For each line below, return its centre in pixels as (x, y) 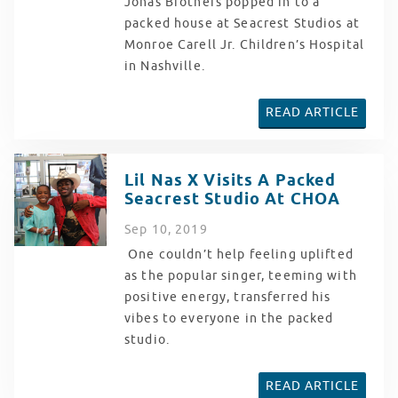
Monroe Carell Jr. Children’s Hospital (245, 45)
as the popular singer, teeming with (241, 276)
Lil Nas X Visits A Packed (231, 181)
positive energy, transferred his (228, 298)
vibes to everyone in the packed (229, 319)
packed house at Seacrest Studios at (242, 24)
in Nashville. (167, 67)
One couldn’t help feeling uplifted (239, 255)
